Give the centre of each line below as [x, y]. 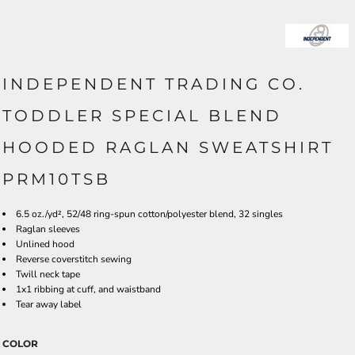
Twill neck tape [48, 274]
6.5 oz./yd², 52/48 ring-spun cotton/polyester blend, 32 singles [149, 214]
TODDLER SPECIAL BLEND [142, 115]
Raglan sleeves [48, 229]
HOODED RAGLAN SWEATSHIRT [168, 147]
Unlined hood [45, 244]
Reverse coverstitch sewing [74, 259]
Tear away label [49, 304]
